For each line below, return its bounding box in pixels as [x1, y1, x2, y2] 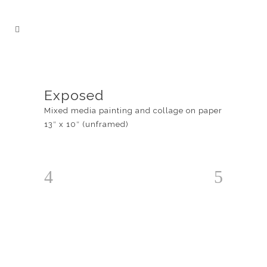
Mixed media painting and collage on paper [44, 106, 222, 115]
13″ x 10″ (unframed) [44, 120, 129, 129]
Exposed [44, 87, 104, 103]
